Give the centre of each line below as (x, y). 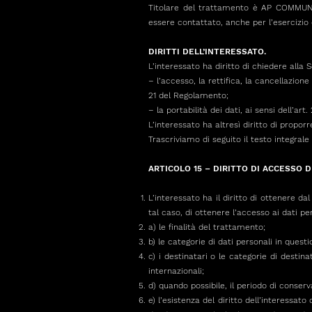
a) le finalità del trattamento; (207, 227)
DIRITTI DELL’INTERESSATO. (207, 52)
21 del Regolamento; (188, 95)
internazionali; (176, 271)
